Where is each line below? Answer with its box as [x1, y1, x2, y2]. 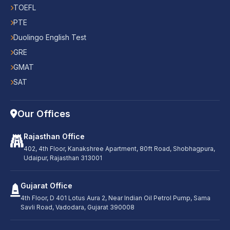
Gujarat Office [21, 181, 72, 190]
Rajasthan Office [24, 132, 85, 141]
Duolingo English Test [13, 33, 86, 42]
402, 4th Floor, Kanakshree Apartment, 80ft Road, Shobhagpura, [24, 145, 215, 153]
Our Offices [17, 108, 70, 120]
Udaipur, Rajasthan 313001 [24, 154, 102, 162]
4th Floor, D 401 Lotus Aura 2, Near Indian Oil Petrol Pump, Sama [21, 194, 210, 202]
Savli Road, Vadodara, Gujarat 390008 [21, 203, 135, 212]
